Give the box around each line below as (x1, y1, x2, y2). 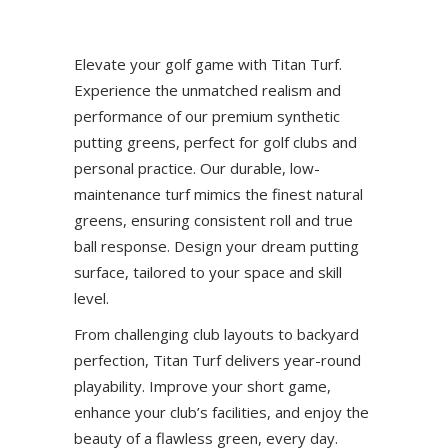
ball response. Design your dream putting (74, 235, 359, 256)
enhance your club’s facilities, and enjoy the (74, 401, 369, 422)
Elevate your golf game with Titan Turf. (74, 53, 342, 74)
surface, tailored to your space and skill (74, 261, 342, 282)
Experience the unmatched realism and (74, 79, 341, 100)
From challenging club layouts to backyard (74, 323, 359, 344)
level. (74, 287, 109, 308)
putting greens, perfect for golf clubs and (74, 131, 357, 152)
